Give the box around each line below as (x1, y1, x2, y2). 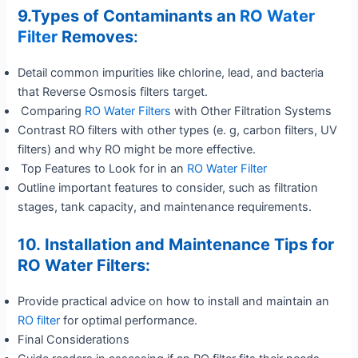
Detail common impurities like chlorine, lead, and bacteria (18, 66, 324, 81)
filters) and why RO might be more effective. (18, 142, 257, 157)
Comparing (18, 104, 86, 119)
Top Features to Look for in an (18, 161, 188, 177)
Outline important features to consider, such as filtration (18, 181, 319, 196)
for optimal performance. (63, 313, 198, 328)
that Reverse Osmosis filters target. (18, 85, 209, 100)
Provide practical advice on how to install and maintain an (18, 294, 330, 309)
